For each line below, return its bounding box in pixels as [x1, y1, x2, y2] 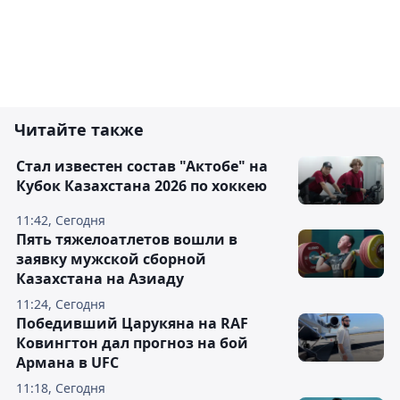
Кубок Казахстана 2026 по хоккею [16, 176, 267, 196]
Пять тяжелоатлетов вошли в [16, 229, 237, 250]
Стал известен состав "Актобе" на [16, 156, 268, 177]
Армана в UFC [16, 353, 119, 373]
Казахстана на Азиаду [16, 269, 184, 289]
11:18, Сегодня [16, 379, 105, 397]
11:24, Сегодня [16, 296, 105, 313]
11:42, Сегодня [16, 212, 105, 229]
